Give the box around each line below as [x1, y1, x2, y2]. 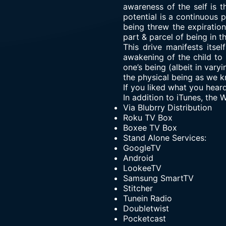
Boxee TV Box [123, 123, 177, 133]
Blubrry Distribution [138, 102, 212, 112]
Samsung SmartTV [123, 173, 194, 183]
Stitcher [123, 183, 153, 193]
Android [123, 153, 153, 163]
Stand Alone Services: [123, 133, 206, 143]
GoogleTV [123, 143, 161, 153]
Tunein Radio [123, 193, 172, 203]
